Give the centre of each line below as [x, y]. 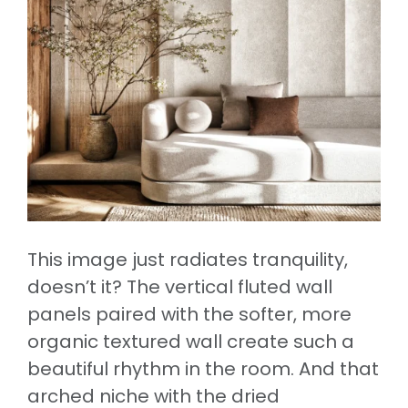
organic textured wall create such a [191, 341]
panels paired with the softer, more [189, 314]
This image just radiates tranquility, [188, 259]
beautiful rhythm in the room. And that [203, 368]
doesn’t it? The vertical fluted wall [180, 286]
